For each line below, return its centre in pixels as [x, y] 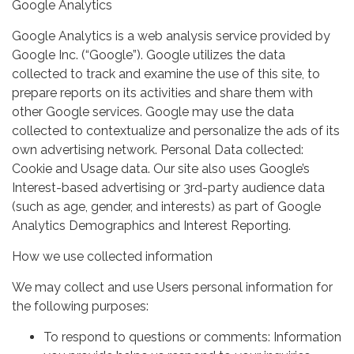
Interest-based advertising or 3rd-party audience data [168, 187]
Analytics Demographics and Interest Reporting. [151, 225]
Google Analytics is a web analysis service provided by [171, 36]
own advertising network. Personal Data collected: [158, 149]
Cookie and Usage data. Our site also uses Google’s [161, 168]
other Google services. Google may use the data [153, 111]
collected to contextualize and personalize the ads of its [176, 130]
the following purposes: [80, 306]
